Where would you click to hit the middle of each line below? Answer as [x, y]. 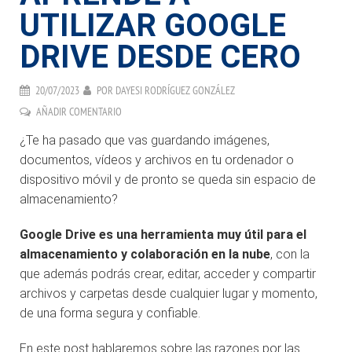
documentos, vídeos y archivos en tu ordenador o [157, 160]
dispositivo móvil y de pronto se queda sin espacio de [168, 180]
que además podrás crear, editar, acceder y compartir [168, 274]
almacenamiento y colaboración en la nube [145, 255]
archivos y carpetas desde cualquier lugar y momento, [169, 294]
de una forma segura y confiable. [110, 313]
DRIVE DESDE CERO [160, 57]
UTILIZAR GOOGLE [153, 26]
